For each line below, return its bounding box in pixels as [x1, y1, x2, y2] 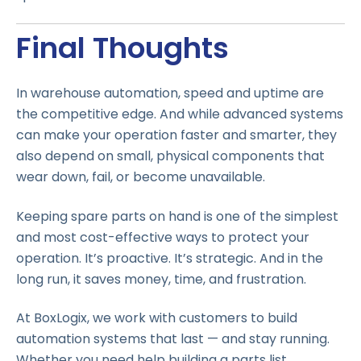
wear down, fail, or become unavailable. [16, 168, 265, 187]
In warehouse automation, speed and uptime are [16, 84, 324, 103]
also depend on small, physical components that [16, 147, 325, 166]
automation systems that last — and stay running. [16, 330, 330, 349]
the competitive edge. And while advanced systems [16, 105, 343, 124]
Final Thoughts [16, 27, 229, 68]
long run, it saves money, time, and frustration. [16, 269, 306, 288]
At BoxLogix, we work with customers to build [16, 309, 297, 328]
